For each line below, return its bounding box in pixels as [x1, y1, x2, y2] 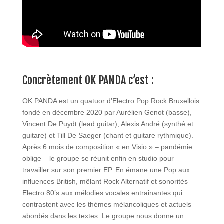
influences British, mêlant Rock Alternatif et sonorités [22, 177, 188, 185]
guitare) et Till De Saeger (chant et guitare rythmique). [22, 131, 193, 139]
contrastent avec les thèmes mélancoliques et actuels [22, 200, 191, 208]
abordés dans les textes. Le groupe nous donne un [22, 211, 184, 220]
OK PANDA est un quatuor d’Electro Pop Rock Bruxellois [22, 96, 199, 105]
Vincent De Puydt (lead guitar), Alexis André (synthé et [22, 119, 193, 128]
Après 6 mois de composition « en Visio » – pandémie [22, 142, 192, 151]
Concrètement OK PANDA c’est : [22, 73, 156, 87]
